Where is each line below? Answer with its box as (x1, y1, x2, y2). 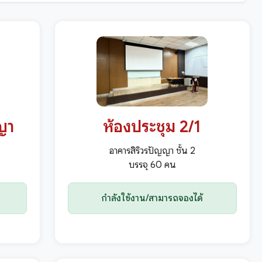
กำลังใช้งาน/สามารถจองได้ (101, 192, 204, 205)
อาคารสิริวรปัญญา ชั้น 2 (109, 145, 196, 157)
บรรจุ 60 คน (128, 159, 176, 171)
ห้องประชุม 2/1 (103, 116, 202, 137)
